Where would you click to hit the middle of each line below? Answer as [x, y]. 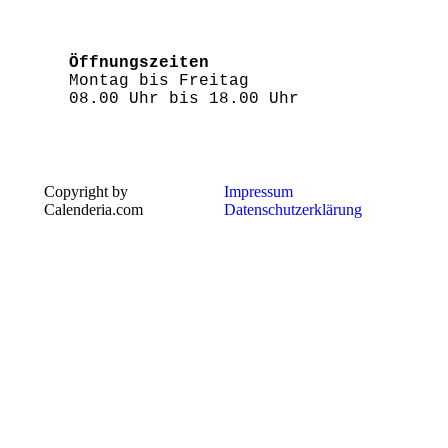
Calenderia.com [93, 209]
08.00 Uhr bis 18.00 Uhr [184, 99]
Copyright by [86, 191]
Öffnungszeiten [139, 63]
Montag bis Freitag [164, 81]
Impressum [258, 191]
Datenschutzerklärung [292, 209]
